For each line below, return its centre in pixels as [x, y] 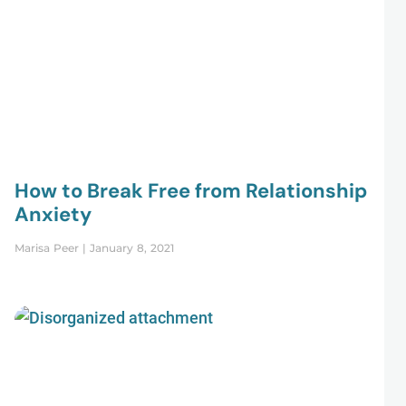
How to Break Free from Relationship [190, 191]
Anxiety [53, 215]
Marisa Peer [48, 248]
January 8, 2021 [130, 248]
